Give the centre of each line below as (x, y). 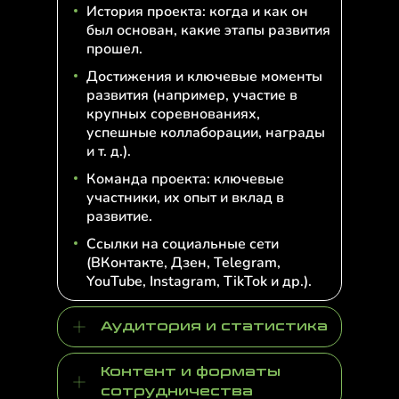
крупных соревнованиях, (173, 114)
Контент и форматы (191, 372)
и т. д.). (109, 151)
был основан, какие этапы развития (208, 30)
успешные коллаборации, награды (206, 133)
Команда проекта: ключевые (185, 179)
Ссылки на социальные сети (183, 244)
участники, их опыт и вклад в (185, 198)
